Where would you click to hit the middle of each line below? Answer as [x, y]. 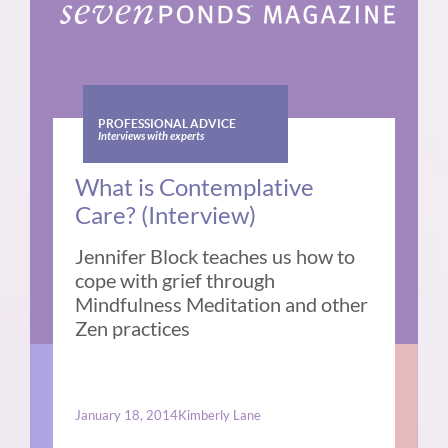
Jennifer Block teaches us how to [215, 256]
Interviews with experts [150, 137]
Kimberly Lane [220, 415]
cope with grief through [175, 280]
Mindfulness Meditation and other [222, 304]
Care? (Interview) [166, 215]
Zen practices [133, 328]
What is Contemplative [195, 187]
